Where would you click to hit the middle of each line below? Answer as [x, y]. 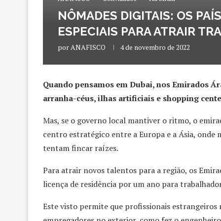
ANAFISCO [88, 47]
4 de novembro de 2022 [155, 47]
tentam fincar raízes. [81, 148]
